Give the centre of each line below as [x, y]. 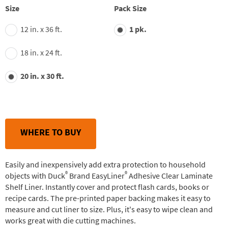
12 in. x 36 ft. [41, 29]
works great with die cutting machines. [70, 221]
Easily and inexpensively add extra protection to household [105, 165]
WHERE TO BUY [51, 132]
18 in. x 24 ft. [41, 53]
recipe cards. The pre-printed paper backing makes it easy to [108, 198]
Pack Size [130, 8]
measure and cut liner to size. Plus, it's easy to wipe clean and [109, 209]
